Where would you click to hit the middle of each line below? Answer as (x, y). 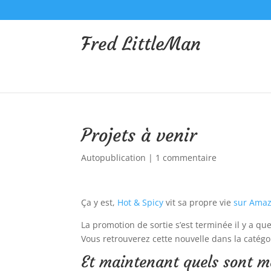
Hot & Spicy (141, 202)
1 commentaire (186, 158)
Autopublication (114, 158)
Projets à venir (139, 135)
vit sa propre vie (199, 202)
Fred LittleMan (141, 44)
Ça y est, (100, 202)
